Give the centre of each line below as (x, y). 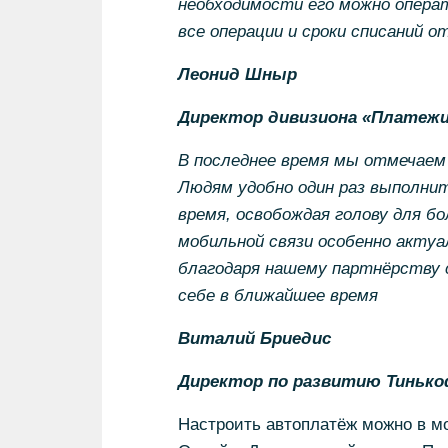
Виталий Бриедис (254, 338)
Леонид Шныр (237, 74)
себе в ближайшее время (277, 295)
